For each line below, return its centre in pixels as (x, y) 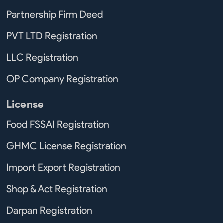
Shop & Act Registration (57, 188)
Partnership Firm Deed (55, 14)
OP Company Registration (62, 78)
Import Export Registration (63, 167)
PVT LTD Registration (52, 36)
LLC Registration (42, 57)
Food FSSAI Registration (58, 124)
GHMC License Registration (66, 146)
